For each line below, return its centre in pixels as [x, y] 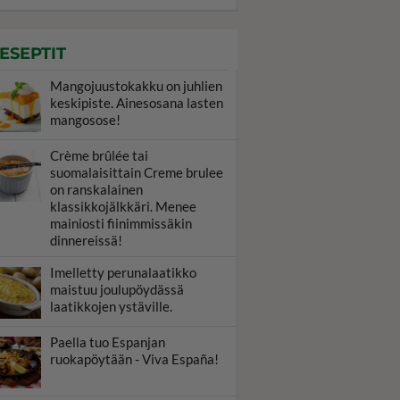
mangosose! [85, 120]
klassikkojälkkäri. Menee [123, 206]
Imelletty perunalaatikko [123, 272]
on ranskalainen [96, 189]
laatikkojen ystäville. [111, 306]
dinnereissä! [86, 240]
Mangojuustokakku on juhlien [136, 86]
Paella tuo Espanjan [108, 342]
